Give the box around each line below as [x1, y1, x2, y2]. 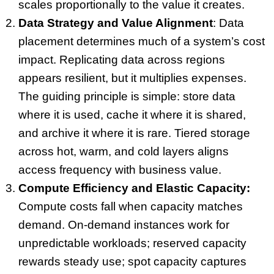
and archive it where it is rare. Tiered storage [18, 126, 250, 139]
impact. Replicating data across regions [18, 53, 225, 66]
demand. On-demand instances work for [18, 218, 229, 231]
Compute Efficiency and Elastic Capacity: [18, 181, 250, 194]
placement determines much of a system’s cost [18, 34, 265, 48]
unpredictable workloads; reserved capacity [18, 236, 246, 250]
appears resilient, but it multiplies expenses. [18, 71, 246, 84]
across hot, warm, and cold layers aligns [18, 144, 229, 158]
